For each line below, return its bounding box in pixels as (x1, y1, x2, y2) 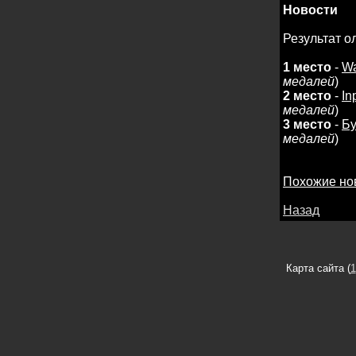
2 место (283, 89, 331, 103)
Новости (283, 3, 338, 17)
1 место (283, 60, 331, 74)
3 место (283, 118, 331, 131)
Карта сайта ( (285, 262, 350, 274)
